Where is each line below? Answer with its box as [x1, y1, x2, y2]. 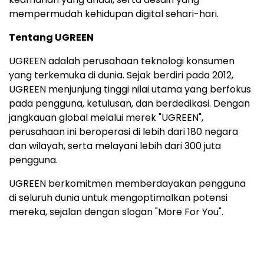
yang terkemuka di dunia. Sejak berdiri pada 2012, [9, 68, 233, 82]
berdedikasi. [156, 97, 211, 111]
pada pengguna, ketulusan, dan [9, 97, 156, 111]
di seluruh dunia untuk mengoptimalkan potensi [9, 191, 227, 205]
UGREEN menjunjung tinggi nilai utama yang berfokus [9, 82, 251, 97]
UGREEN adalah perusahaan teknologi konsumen [9, 54, 235, 68]
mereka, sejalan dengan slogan [9, 205, 155, 219]
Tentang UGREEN [9, 31, 94, 45]
